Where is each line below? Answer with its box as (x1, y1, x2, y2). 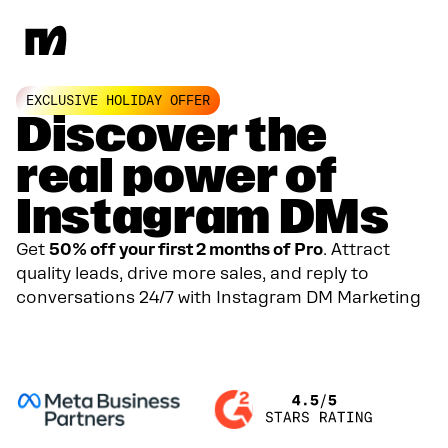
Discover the (16, 106, 328, 164)
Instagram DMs (16, 188, 389, 246)
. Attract (323, 240, 390, 259)
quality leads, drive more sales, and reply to (16, 264, 369, 283)
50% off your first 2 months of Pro (49, 240, 323, 259)
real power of (16, 147, 337, 205)
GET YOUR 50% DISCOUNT (40, 325, 207, 342)
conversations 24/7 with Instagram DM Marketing (16, 288, 421, 307)
